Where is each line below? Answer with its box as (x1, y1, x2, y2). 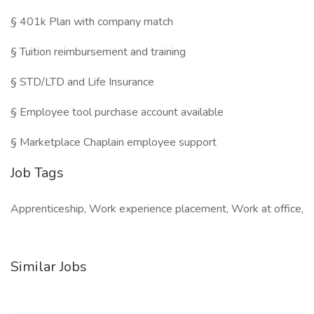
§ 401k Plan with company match (11, 14, 173, 29)
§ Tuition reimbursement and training (11, 44, 186, 60)
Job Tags (11, 163, 64, 182)
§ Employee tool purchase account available (11, 104, 224, 120)
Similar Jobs (11, 257, 87, 276)
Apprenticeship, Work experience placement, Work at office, (11, 201, 303, 217)
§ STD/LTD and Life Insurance (11, 74, 154, 90)
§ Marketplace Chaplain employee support (11, 135, 217, 150)
